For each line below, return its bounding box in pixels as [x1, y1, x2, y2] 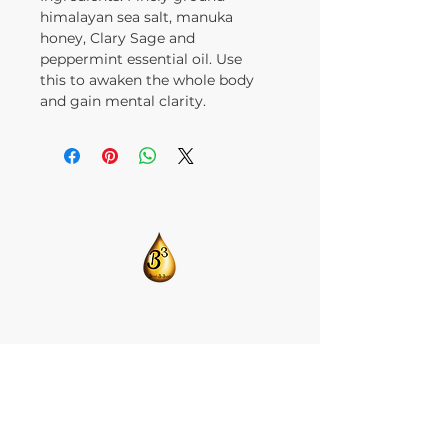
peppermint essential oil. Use [40, 50, 242, 68]
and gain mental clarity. [40, 92, 206, 110]
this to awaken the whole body [40, 71, 254, 89]
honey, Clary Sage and [40, 29, 195, 47]
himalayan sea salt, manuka [40, 8, 233, 26]
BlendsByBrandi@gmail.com [58, 347, 255, 361]
